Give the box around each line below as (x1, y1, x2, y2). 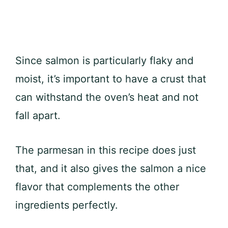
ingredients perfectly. (15, 199, 118, 212)
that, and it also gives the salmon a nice (15, 162, 206, 175)
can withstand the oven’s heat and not (15, 91, 198, 104)
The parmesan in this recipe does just (15, 144, 196, 157)
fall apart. (15, 109, 61, 122)
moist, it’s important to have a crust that (15, 73, 206, 85)
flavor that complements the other (15, 181, 179, 193)
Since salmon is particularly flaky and (15, 54, 193, 67)
